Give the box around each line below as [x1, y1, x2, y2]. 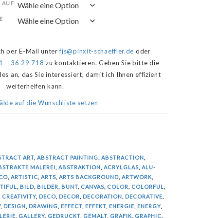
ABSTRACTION [101, 154, 144, 161]
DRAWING [28, 203, 58, 210]
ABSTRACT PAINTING [36, 154, 98, 161]
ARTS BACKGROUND [58, 174, 119, 181]
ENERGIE [109, 203, 134, 210]
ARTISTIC [10, 174, 38, 181]
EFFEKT [85, 203, 106, 210]
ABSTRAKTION [58, 164, 101, 171]
